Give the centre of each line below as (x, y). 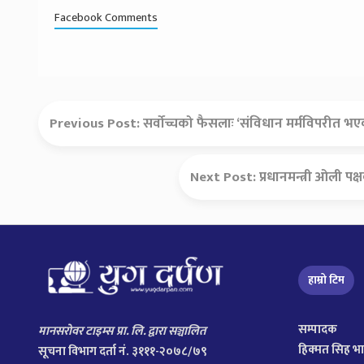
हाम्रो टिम (326, 279)
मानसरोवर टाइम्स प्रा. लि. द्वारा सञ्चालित (122, 331)
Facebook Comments (106, 17)
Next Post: (225, 177)
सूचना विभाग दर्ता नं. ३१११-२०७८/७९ (123, 352)
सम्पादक (318, 329)
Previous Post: (96, 123)
